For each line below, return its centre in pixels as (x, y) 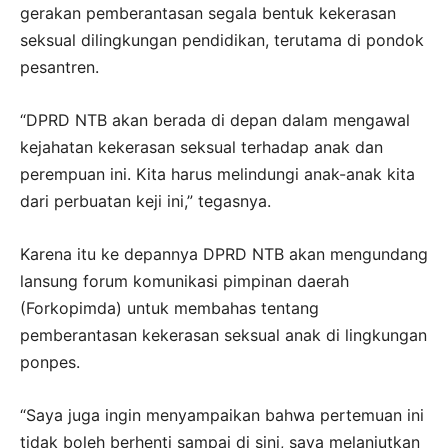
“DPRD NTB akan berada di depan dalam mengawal (215, 119)
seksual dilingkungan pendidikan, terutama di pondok (222, 39)
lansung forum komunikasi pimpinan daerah (184, 280)
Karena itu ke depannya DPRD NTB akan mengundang (224, 253)
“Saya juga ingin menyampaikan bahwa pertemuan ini (222, 414)
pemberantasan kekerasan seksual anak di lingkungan (223, 334)
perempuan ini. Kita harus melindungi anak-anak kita (217, 173)
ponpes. (50, 361)
